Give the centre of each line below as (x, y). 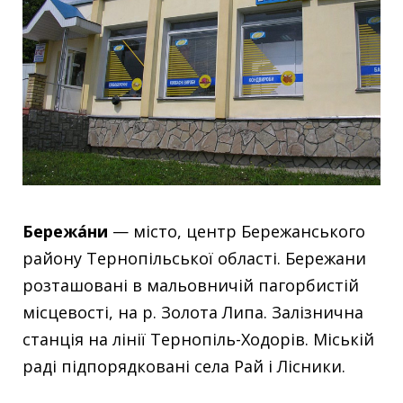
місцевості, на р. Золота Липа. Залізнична (193, 312)
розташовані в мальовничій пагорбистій (191, 285)
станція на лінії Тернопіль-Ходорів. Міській (198, 339)
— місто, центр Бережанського (237, 231)
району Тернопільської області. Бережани (194, 258)
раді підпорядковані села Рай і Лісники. (184, 366)
